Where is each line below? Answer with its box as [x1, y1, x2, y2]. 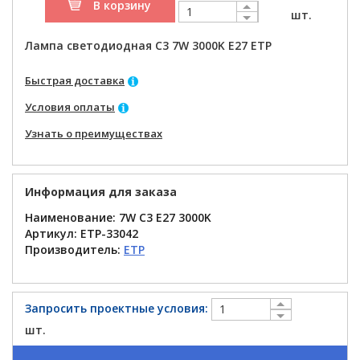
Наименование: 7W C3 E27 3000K [25, 210, 211, 225]
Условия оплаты [25, 100, 115, 114]
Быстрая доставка [25, 73, 125, 88]
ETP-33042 [80, 226, 138, 241]
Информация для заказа [25, 184, 177, 199]
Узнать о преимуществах [25, 126, 162, 141]
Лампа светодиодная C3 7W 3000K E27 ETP [25, 38, 272, 53]
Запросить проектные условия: [25, 300, 211, 316]
